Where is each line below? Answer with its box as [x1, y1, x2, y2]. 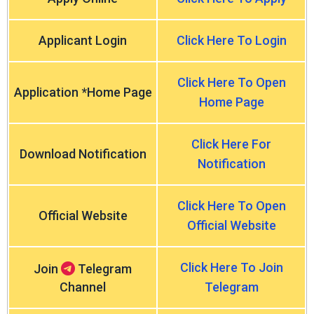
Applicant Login [39, 33, 127, 48]
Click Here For [191, 137, 271, 151]
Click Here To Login [176, 33, 287, 48]
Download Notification [19, 146, 146, 161]
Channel [60, 280, 106, 294]
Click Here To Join [179, 260, 283, 275]
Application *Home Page [13, 85, 152, 100]
